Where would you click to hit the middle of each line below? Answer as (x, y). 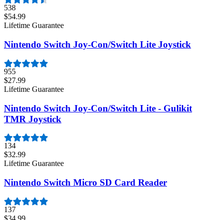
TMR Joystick (33, 119)
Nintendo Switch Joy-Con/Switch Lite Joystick (97, 45)
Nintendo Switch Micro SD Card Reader (85, 183)
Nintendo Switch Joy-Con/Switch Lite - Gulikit (98, 108)
